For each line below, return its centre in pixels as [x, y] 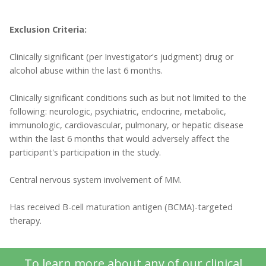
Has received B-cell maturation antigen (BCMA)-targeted [121, 207]
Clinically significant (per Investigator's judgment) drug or [121, 57]
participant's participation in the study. [85, 153]
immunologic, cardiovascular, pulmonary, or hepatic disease [126, 125]
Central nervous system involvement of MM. [96, 180]
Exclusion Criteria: [48, 30]
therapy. [26, 221]
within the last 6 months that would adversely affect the [120, 139]
